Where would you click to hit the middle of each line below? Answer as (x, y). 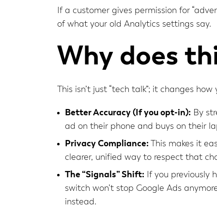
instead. (81, 202)
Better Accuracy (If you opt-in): (128, 113)
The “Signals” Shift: (105, 175)
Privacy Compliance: (107, 144)
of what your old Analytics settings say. (134, 24)
